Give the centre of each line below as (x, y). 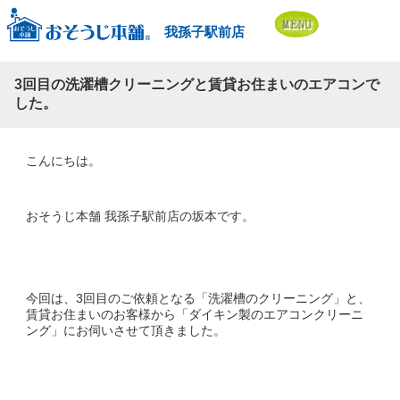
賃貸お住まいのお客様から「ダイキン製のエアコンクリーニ (195, 314)
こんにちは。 (63, 160)
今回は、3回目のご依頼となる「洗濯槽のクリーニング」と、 (198, 298)
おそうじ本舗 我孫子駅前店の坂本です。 (140, 216)
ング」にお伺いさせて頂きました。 (126, 330)
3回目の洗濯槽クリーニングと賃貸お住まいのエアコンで (197, 84)
